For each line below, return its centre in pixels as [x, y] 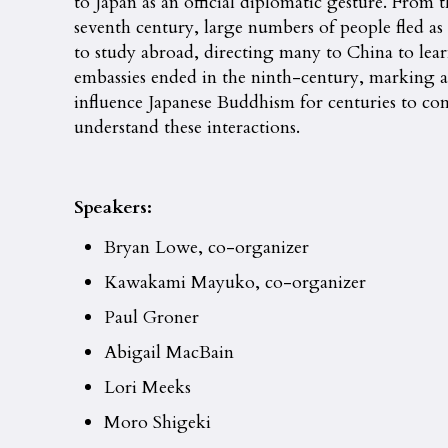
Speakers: [113, 207]
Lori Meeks [148, 387]
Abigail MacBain [169, 352]
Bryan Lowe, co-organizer [207, 247]
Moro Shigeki [158, 422]
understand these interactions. [187, 127]
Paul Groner [152, 317]
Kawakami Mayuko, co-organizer [235, 282]
